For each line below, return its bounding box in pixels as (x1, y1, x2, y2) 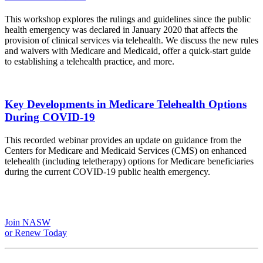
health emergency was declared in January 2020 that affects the (5, 25, 238, 35)
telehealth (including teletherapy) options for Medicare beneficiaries (5, 156, 254, 166)
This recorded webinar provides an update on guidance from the (5, 134, 241, 145)
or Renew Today (5, 227, 67, 238)
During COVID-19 (5, 110, 95, 123)
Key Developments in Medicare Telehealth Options (5, 97, 247, 110)
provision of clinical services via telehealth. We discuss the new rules (5, 35, 258, 46)
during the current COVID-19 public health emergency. (5, 166, 210, 177)
